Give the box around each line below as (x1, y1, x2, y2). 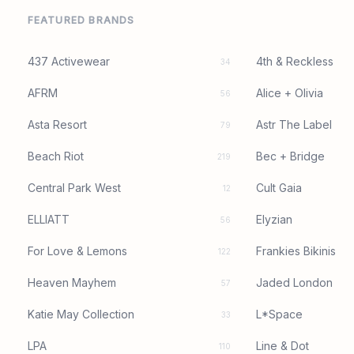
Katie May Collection (27, 307, 134, 322)
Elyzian (256, 213, 293, 227)
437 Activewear (27, 55, 110, 69)
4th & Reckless (256, 55, 334, 69)
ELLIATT (27, 213, 70, 227)
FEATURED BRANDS (27, 14, 135, 27)
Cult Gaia (256, 181, 303, 195)
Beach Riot (27, 149, 84, 164)
